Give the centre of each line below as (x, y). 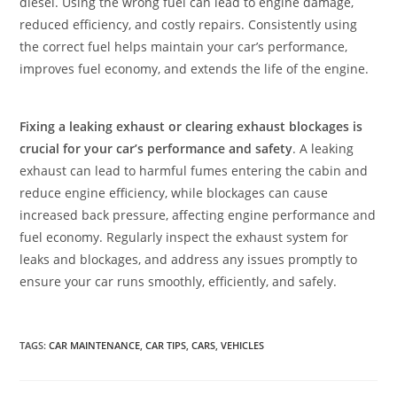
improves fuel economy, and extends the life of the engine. (195, 69)
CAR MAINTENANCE (95, 345)
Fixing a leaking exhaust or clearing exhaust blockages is (191, 126)
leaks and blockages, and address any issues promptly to (189, 259)
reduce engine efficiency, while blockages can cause (174, 193)
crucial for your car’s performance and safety (156, 148)
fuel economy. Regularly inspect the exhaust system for (184, 237)
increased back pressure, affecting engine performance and (198, 215)
